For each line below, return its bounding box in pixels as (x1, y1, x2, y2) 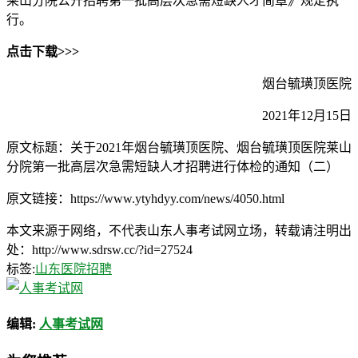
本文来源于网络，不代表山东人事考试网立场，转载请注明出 (6, 223, 352, 237)
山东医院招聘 (35, 261, 112, 276)
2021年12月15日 (262, 108, 352, 122)
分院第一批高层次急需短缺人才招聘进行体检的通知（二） (6, 159, 339, 173)
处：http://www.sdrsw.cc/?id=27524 (6, 242, 193, 257)
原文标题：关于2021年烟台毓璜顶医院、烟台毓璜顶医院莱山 (6, 140, 352, 154)
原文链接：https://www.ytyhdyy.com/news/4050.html (6, 191, 284, 205)
